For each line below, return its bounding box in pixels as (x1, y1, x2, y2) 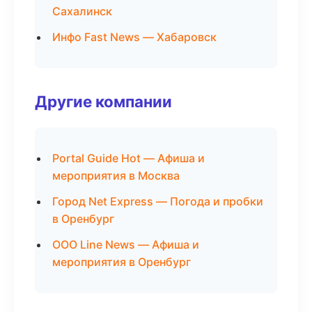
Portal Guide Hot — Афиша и (52, 151, 205, 165)
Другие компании (35, 92, 172, 111)
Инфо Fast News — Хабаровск (52, 30, 217, 44)
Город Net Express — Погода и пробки (52, 194, 263, 208)
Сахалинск (52, 4, 112, 18)
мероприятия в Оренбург (52, 255, 191, 269)
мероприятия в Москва (52, 169, 180, 182)
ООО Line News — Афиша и (52, 237, 199, 251)
